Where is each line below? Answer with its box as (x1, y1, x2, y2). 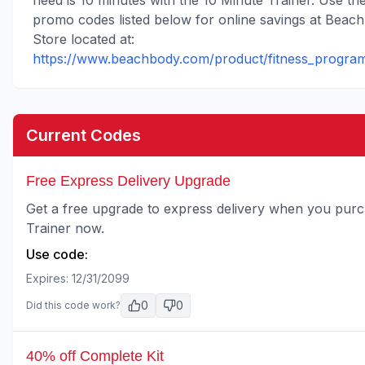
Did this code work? (26, 299, 121, 311)
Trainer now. (26, 220, 104, 236)
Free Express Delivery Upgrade (26, 173, 231, 189)
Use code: (26, 246, 88, 262)
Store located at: (33, 31, 134, 47)
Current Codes (26, 125, 141, 145)
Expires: (26, 271, 72, 285)
